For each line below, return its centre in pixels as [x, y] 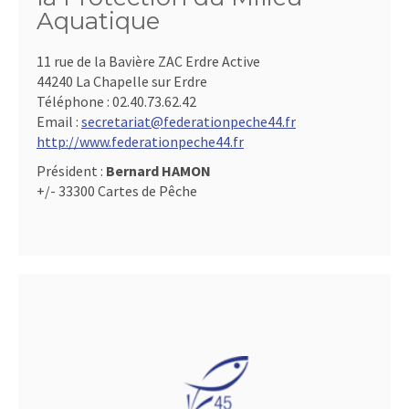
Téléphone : [74, 102]
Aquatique [98, 21]
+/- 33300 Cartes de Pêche [117, 191]
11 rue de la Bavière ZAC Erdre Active [148, 62]
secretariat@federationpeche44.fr [189, 122]
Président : [71, 171]
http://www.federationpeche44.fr [140, 142]
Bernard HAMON [158, 171]
